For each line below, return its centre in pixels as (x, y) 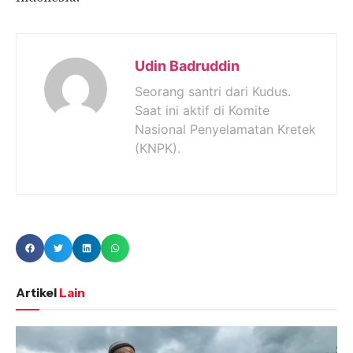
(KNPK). (158, 148)
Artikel (36, 292)
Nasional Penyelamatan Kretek (225, 129)
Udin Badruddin (187, 65)
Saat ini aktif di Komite (202, 110)
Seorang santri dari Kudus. (213, 91)
